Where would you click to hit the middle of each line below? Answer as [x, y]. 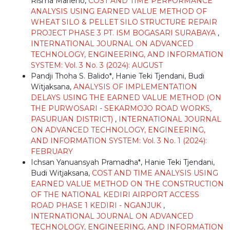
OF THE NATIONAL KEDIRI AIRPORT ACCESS [115, 194]
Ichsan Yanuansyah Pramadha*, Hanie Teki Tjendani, [123, 162]
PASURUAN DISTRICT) [73, 119]
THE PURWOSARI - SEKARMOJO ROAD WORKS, [121, 108]
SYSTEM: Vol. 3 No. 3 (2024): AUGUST [97, 65]
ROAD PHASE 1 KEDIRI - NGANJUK [97, 205]
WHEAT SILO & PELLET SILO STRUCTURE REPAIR [124, 22]
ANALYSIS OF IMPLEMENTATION [135, 87]
